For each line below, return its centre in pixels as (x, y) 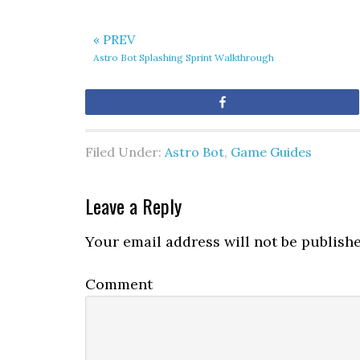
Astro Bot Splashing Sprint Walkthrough (184, 57)
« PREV (114, 39)
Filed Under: (125, 152)
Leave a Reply (133, 206)
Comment (119, 284)
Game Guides (271, 152)
